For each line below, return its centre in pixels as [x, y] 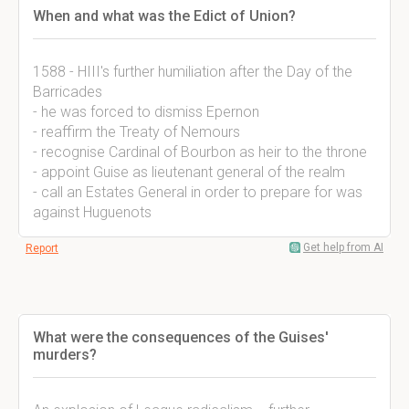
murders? [65, 355]
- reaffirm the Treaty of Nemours [136, 132]
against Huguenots [92, 212]
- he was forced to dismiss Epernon [146, 112]
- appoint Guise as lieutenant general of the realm [189, 172]
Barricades [68, 92]
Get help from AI [343, 247]
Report [42, 248]
